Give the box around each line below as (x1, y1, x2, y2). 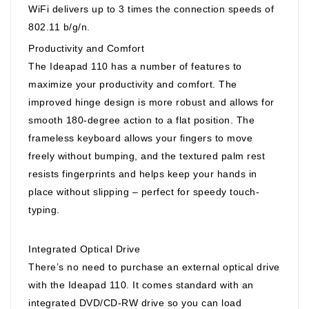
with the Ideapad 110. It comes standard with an (28, 279, 254, 290)
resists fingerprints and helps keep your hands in (28, 168, 257, 179)
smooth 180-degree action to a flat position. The (28, 114, 255, 126)
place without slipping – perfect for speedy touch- (28, 186, 259, 197)
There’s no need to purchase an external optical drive (28, 261, 280, 272)
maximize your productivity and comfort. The (28, 78, 237, 90)
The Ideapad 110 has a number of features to (28, 60, 242, 72)
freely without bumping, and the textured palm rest (28, 150, 265, 161)
